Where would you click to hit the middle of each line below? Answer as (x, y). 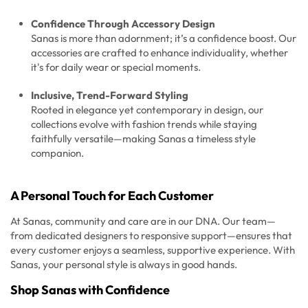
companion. (57, 153)
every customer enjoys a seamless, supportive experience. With (153, 250)
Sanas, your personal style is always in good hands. (124, 265)
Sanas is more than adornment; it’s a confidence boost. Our (164, 38)
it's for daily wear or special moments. (116, 67)
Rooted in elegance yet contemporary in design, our (147, 110)
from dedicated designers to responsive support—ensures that (151, 236)
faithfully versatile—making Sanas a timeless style (143, 139)
